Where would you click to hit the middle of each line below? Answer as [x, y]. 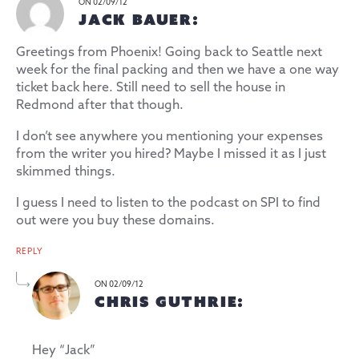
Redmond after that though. [100, 105]
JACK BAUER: [139, 19]
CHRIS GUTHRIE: [170, 301]
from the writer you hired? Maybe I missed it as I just [171, 154]
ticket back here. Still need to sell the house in [151, 87]
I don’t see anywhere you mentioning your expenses [169, 136]
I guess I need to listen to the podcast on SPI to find [168, 203]
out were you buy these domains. [115, 220]
